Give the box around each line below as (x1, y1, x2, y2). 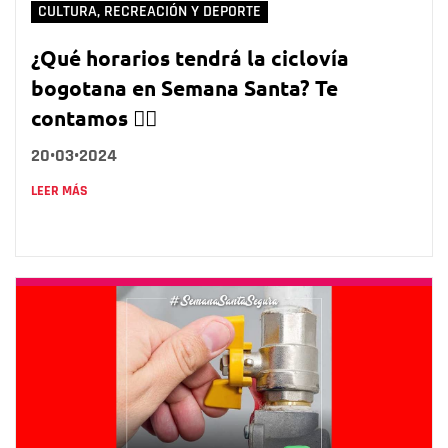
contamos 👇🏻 (31, 104, 157, 132)
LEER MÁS (31, 182, 88, 201)
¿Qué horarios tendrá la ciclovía (31, 44, 349, 72)
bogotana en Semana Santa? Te (31, 74, 338, 102)
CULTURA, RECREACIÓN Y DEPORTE (38, 2, 261, 22)
